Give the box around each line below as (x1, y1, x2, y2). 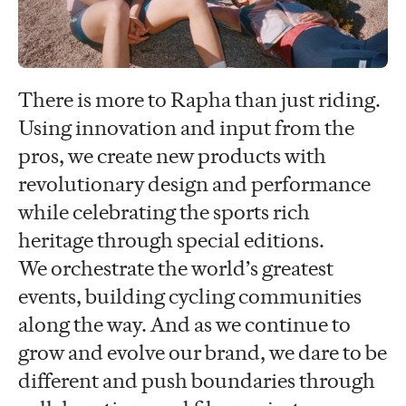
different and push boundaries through (18, 368, 375, 393)
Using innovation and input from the (18, 115, 354, 140)
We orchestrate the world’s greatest (18, 256, 333, 281)
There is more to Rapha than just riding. (18, 87, 381, 112)
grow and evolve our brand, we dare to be (18, 340, 387, 365)
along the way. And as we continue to (18, 312, 351, 337)
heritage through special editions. (18, 227, 324, 253)
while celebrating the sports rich (18, 199, 310, 225)
